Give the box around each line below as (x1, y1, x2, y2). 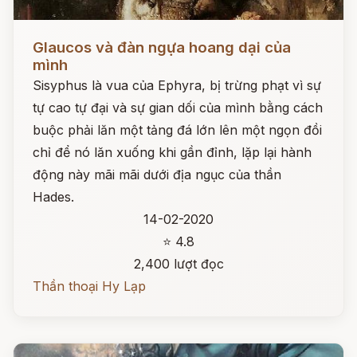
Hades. (33, 189, 74, 205)
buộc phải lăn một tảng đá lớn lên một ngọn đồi (33, 122, 322, 138)
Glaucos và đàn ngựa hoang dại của (33, 38, 291, 57)
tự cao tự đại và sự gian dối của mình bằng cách (33, 100, 323, 116)
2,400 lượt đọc (133, 256, 224, 272)
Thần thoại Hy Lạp (33, 278, 146, 294)
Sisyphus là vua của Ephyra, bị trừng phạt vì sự (33, 77, 321, 93)
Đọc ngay (14, 27, 72, 43)
